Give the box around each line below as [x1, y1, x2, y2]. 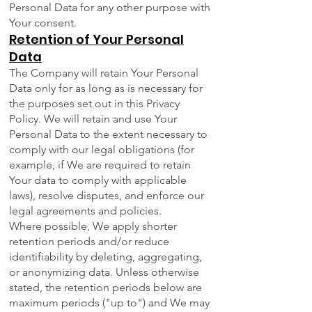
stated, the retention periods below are [9, 281, 202, 295]
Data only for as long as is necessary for [9, 81, 203, 95]
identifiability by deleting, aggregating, [9, 250, 202, 264]
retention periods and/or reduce [9, 235, 169, 249]
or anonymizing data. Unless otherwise [9, 265, 199, 279]
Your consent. [9, 16, 77, 30]
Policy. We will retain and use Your [9, 112, 177, 126]
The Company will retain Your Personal [9, 66, 198, 80]
